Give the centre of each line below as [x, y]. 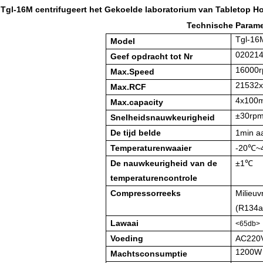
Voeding [127, 239]
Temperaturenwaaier [151, 148]
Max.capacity [137, 102]
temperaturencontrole [154, 178]
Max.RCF [129, 87]
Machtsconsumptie [149, 254]
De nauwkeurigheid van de [164, 163]
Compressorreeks [146, 193]
